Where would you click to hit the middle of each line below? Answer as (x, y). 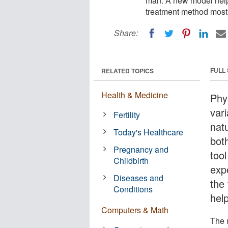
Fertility (127, 115)
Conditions (133, 189)
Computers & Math (135, 210)
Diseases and (139, 178)
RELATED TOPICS (127, 70)
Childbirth (131, 160)
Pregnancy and (141, 149)
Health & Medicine (135, 95)
